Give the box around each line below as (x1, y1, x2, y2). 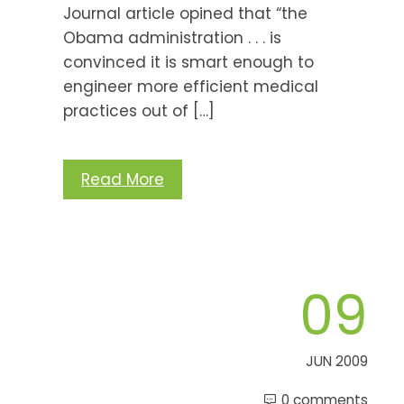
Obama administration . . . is (63, 26, 281, 49)
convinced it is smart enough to (63, 50, 314, 73)
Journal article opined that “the (63, 2, 308, 24)
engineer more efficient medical (63, 75, 318, 97)
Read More (81, 168, 164, 190)
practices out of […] (63, 99, 215, 122)
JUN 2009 (306, 351, 368, 371)
